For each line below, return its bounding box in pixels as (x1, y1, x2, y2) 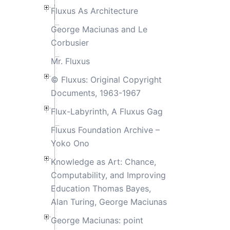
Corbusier (50, 37, 89, 48)
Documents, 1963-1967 (50, 87, 141, 98)
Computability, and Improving (50, 169, 166, 180)
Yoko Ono (50, 138, 89, 148)
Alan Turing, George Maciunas (50, 196, 167, 207)
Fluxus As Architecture (50, 5, 138, 16)
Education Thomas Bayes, (50, 183, 151, 194)
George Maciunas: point (50, 215, 143, 225)
